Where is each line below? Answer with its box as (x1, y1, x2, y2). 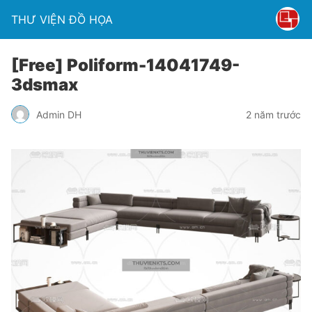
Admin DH (36, 108, 81, 120)
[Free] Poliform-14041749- (11, 55, 240, 75)
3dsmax (11, 75, 78, 95)
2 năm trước (246, 108, 301, 120)
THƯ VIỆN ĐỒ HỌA (11, 13, 113, 26)
